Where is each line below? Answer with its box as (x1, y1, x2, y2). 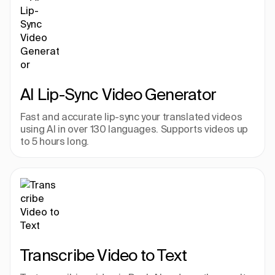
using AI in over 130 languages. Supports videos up (20, 123, 248, 134)
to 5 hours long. (20, 136, 89, 147)
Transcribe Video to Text (20, 246, 187, 264)
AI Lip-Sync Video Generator (20, 85, 216, 103)
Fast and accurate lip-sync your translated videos (20, 111, 242, 122)
